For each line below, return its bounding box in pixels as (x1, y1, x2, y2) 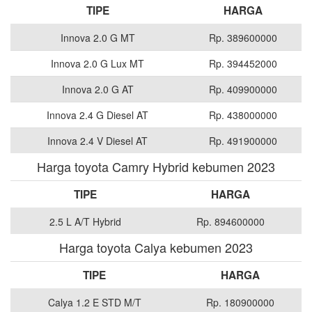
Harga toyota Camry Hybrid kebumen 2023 (37, 157, 275, 176)
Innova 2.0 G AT (61, 82, 134, 97)
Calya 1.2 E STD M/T (47, 295, 141, 310)
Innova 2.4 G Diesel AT (47, 108, 148, 123)
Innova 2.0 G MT (60, 31, 135, 45)
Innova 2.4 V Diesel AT (47, 134, 148, 148)
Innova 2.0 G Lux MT (51, 56, 144, 71)
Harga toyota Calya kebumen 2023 (59, 238, 253, 257)
